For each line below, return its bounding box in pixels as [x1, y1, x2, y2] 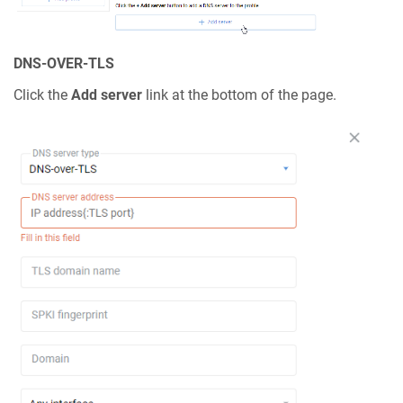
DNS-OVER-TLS [13, 54, 114, 72]
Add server [71, 85, 142, 103]
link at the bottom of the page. [142, 85, 336, 103]
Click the [13, 85, 71, 103]
